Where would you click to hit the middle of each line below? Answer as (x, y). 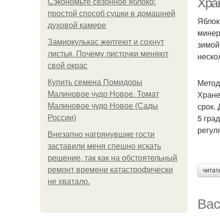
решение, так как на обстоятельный (112, 158)
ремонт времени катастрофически (110, 170)
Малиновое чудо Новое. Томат (103, 94)
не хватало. (69, 181)
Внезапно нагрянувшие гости (101, 134)
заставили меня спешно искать (104, 146)
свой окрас (68, 66)
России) (62, 118)
